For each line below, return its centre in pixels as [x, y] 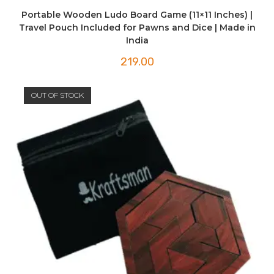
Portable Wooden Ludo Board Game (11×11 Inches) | [137, 14]
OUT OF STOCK [57, 95]
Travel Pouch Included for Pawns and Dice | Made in [137, 27]
